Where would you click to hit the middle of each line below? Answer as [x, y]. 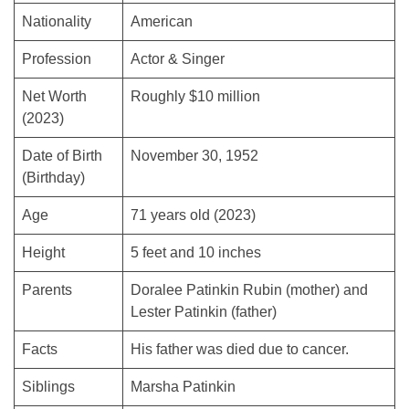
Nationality [57, 21]
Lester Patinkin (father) [204, 311]
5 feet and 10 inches [196, 252]
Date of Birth [62, 155]
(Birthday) [53, 177]
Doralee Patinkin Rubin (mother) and [249, 289]
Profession [57, 58]
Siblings [48, 386]
